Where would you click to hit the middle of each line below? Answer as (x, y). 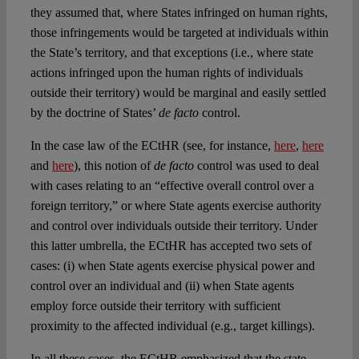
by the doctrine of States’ (94, 112)
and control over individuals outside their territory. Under (173, 225)
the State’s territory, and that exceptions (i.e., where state (171, 52)
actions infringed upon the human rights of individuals (166, 72)
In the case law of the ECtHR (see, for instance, (152, 145)
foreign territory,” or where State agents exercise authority (175, 205)
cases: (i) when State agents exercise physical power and (172, 265)
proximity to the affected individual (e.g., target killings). (172, 325)
